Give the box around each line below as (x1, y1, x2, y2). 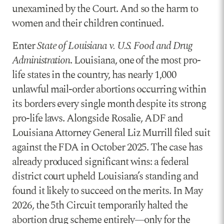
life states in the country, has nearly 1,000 (12, 66, 176, 83)
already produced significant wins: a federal (12, 153, 188, 170)
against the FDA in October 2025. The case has (12, 139, 202, 155)
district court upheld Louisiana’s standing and (12, 168, 198, 184)
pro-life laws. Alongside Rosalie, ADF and (12, 110, 183, 126)
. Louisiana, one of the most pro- (70, 52, 200, 68)
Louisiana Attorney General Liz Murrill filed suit (12, 124, 210, 141)
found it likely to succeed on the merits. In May (12, 182, 202, 199)
